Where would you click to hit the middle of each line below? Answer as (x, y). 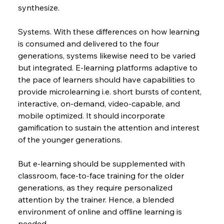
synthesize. (38, 8)
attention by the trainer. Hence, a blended (97, 200)
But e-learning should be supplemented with (102, 164)
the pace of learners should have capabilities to (107, 80)
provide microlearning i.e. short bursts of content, (110, 92)
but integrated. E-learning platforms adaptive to (108, 68)
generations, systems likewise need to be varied (107, 56)
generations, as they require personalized (96, 188)
